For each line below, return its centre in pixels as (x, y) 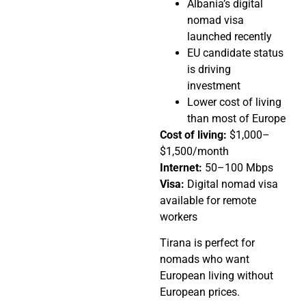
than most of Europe (236, 119)
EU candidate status (235, 53)
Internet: (181, 168)
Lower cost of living (234, 102)
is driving (209, 70)
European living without (217, 276)
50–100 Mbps (238, 168)
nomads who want (205, 260)
